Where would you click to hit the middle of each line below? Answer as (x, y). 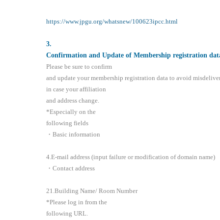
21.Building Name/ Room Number (92, 191)
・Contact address (71, 168)
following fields (68, 123)
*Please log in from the (77, 202)
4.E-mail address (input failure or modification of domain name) (131, 157)
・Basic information (73, 135)
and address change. (73, 101)
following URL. (67, 214)
